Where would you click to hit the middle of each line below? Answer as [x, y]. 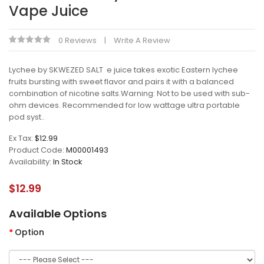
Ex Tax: [22, 138]
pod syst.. [27, 117]
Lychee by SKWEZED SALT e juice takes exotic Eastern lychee [123, 70]
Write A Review [142, 40]
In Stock [68, 162]
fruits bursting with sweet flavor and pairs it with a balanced [121, 82]
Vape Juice [49, 11]
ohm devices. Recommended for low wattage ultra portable [124, 105]
